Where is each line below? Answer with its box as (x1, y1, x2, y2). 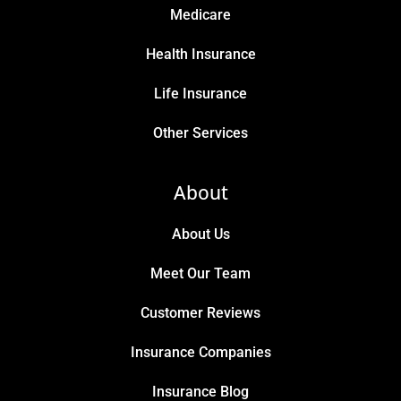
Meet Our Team (150, 264, 251, 282)
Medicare (170, 5, 231, 23)
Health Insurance (145, 45, 256, 63)
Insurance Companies (130, 343, 271, 361)
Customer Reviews (141, 303, 260, 321)
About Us (171, 225, 230, 243)
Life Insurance (154, 84, 247, 102)
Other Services (153, 124, 248, 141)
